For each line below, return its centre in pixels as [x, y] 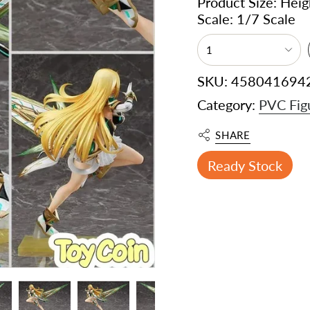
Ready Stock [245, 165]
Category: [228, 104]
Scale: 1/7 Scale [246, 18]
